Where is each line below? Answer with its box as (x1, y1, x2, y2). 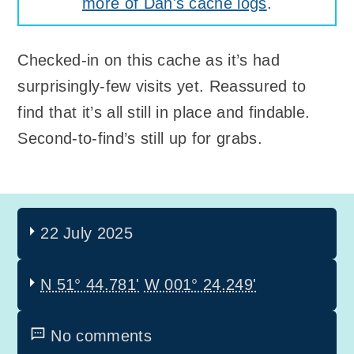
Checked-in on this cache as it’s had (17, 51, 280, 70)
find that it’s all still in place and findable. (17, 104, 311, 122)
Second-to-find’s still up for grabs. (17, 130, 262, 148)
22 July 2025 (40, 224, 134, 242)
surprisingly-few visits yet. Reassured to (17, 77, 307, 96)
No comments (51, 326, 152, 345)
